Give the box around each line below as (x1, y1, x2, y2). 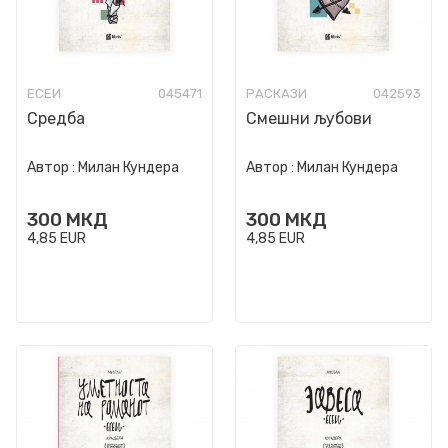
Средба (27, 109, 85, 128)
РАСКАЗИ (246, 86, 307, 101)
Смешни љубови (246, 109, 372, 128)
